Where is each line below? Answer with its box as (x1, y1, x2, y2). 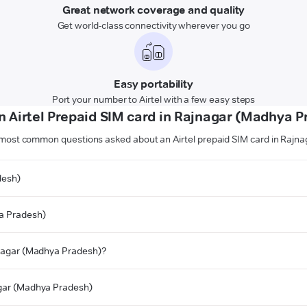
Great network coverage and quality (62, 3, 245, 16)
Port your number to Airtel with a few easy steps (51, 93, 256, 106)
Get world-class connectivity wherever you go (57, 19, 250, 32)
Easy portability (114, 77, 193, 90)
